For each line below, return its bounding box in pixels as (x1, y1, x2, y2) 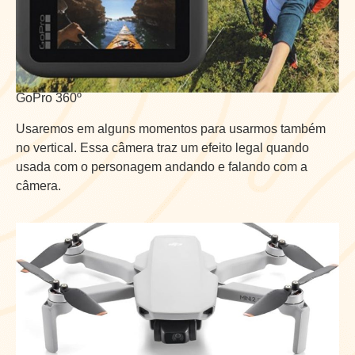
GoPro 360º (16, 91, 82, 105)
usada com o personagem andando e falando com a (16, 159, 307, 174)
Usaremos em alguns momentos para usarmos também (16, 121, 326, 136)
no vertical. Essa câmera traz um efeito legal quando (16, 140, 309, 155)
